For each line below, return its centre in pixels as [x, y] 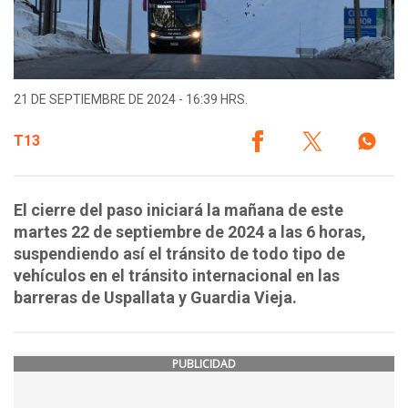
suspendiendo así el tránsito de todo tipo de [179, 254]
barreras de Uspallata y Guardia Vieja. [155, 298]
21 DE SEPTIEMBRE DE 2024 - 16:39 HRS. [131, 100]
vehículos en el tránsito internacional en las [177, 276]
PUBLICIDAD [204, 364]
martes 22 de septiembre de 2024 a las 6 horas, [190, 232]
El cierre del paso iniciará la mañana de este [178, 210]
